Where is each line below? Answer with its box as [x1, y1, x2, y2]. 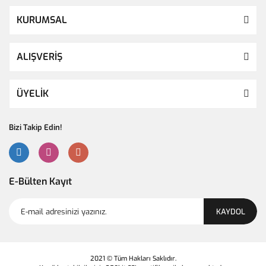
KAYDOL [216, 206, 245, 217]
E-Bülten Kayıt [9, 175, 72, 188]
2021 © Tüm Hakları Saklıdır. [90, 254, 176, 263]
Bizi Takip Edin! [9, 122, 62, 132]
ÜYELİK [17, 87, 49, 100]
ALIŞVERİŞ [17, 50, 62, 63]
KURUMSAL [17, 14, 67, 26]
